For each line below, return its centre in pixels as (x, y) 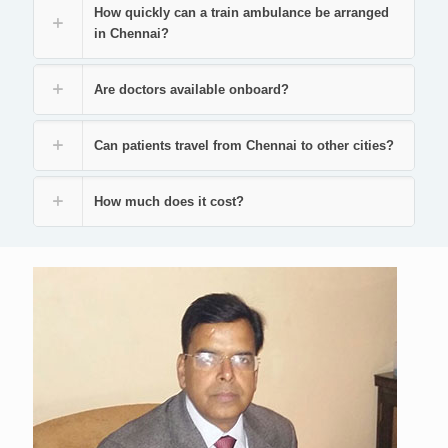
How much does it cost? (169, 202)
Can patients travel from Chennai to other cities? (244, 146)
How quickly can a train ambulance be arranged (241, 13)
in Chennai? (131, 34)
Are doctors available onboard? (191, 90)
